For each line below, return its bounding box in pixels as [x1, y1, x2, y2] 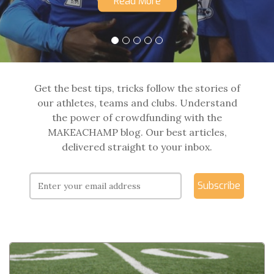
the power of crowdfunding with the [52, 111, 222, 124]
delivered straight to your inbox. [62, 141, 212, 153]
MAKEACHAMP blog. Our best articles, [47, 126, 227, 138]
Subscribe [198, 179, 241, 192]
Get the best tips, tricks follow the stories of [34, 82, 240, 94]
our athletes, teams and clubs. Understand [37, 97, 237, 109]
